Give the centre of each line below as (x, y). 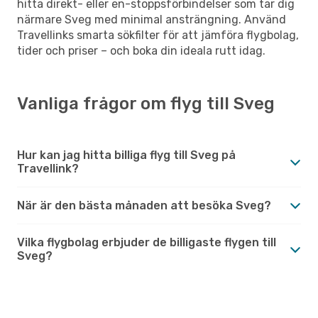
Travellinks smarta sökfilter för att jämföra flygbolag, (158, 35)
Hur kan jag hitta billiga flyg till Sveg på (126, 155)
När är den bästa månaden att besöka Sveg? (144, 205)
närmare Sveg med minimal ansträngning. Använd (152, 19)
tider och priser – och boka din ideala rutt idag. (141, 50)
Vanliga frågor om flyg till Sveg (146, 103)
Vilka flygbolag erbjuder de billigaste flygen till (147, 242)
